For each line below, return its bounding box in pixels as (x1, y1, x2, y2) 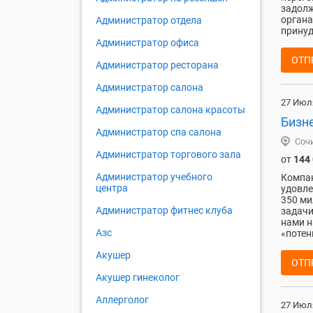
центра (96, 182, 128, 194)
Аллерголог (96, 294, 149, 306)
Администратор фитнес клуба (96, 205, 233, 217)
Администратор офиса (96, 37, 199, 49)
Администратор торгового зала (96, 149, 241, 161)
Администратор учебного (96, 171, 212, 183)
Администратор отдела (96, 15, 202, 27)
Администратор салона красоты (96, 104, 245, 116)
